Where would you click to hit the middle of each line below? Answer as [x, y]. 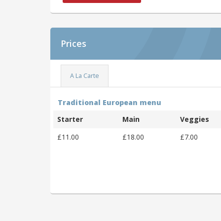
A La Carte [84, 76]
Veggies [195, 119]
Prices [74, 43]
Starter [70, 119]
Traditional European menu [110, 102]
